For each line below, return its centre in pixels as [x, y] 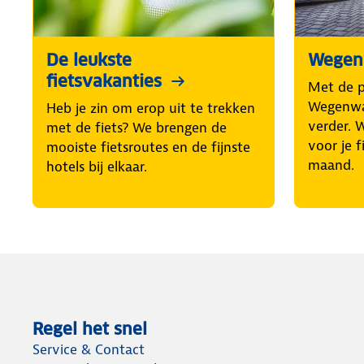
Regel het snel [90, 329]
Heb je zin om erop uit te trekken [151, 108]
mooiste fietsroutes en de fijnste [148, 147]
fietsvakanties [104, 82]
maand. [331, 165]
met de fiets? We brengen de [136, 128]
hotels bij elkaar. [97, 167]
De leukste [89, 61]
